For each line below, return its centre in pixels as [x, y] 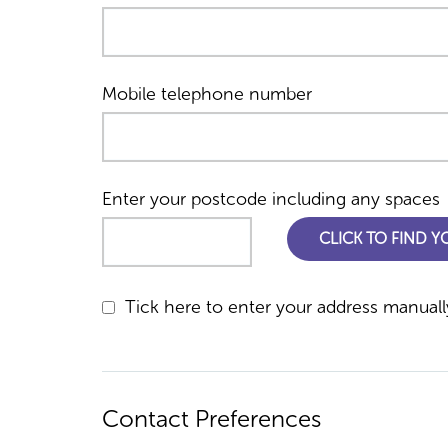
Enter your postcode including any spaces [271, 199]
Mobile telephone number [207, 94]
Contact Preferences [211, 418]
